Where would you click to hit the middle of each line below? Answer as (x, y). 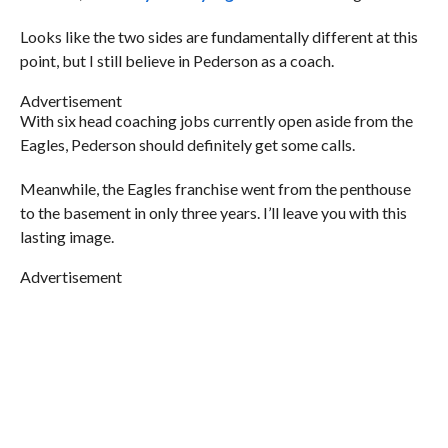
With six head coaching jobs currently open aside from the (216, 120)
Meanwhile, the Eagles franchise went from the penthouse (215, 188)
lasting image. (66, 236)
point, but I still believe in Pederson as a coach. (176, 60)
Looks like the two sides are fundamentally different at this (218, 36)
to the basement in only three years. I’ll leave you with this (213, 212)
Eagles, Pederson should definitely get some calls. (187, 144)
